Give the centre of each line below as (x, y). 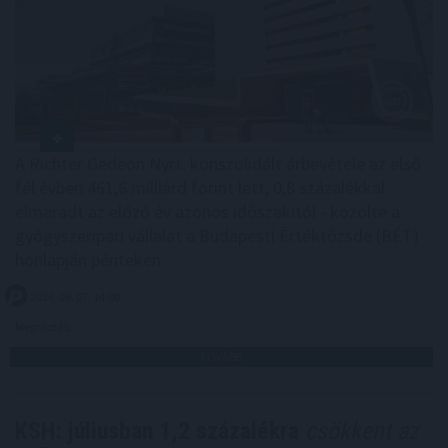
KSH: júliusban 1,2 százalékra (157, 431)
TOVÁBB (221, 357)
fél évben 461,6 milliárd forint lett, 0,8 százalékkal (200, 188)
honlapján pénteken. (90, 260)
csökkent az (359, 431)
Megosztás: (44, 327)
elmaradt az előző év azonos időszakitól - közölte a (207, 212)
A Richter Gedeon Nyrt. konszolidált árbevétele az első (218, 164)
